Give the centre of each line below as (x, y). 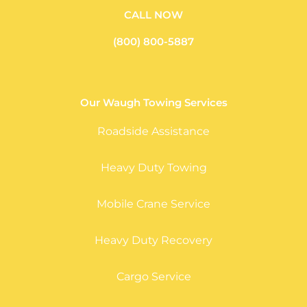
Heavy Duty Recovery (153, 241)
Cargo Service (153, 277)
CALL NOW (153, 15)
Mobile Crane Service (153, 204)
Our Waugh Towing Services (153, 103)
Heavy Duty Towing (153, 168)
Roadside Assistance (153, 132)
